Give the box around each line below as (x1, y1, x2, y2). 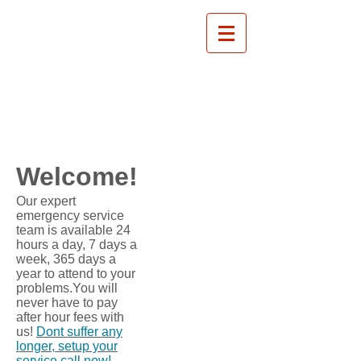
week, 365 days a (16, 252, 116, 266)
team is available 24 (16, 223, 131, 237)
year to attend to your (16, 267, 135, 280)
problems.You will (16, 281, 118, 295)
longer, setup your (16, 339, 118, 353)
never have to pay (16, 296, 118, 309)
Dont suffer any (36, 325, 122, 338)
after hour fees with (16, 310, 124, 324)
